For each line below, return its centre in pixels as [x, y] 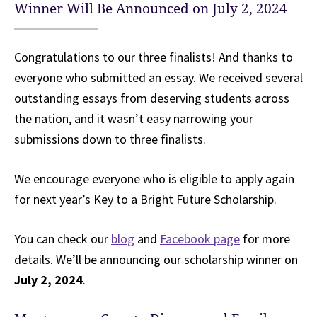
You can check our [63, 239]
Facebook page [200, 239]
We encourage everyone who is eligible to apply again [154, 179]
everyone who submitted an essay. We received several [158, 78]
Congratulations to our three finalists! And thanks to [154, 57]
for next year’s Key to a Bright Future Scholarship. [145, 200]
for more [265, 239]
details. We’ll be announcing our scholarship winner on [156, 260]
